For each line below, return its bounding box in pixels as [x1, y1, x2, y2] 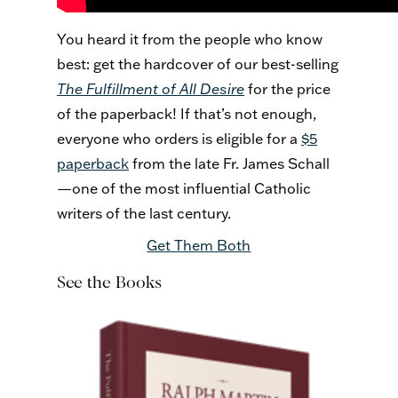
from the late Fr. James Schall [129, 155, 330, 173]
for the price [244, 80, 330, 99]
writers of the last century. [57, 204, 231, 223]
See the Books [57, 273, 162, 292]
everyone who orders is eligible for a [57, 130, 301, 148]
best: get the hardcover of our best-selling [57, 55, 338, 74]
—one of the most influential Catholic [57, 179, 311, 198]
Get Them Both [147, 236, 251, 255]
